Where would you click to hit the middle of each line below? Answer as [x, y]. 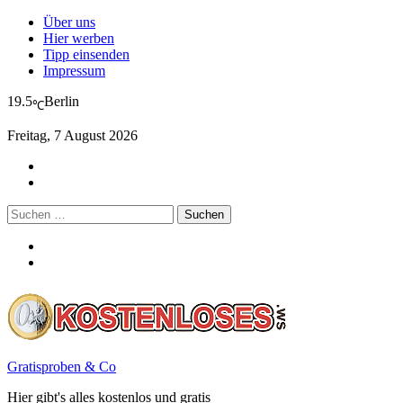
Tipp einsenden [86, 54]
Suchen [27, 212]
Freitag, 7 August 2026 [72, 136]
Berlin [62, 101]
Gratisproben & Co [62, 367]
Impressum [74, 71]
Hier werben [79, 38]
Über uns [69, 22]
